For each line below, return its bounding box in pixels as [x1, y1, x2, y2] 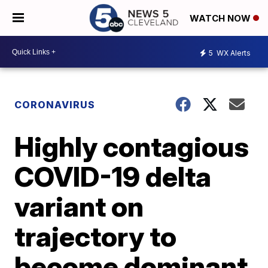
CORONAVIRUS [14, 99, 96, 111]
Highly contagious [14, 130, 249, 163]
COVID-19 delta [14, 160, 212, 193]
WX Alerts [215, 48, 251, 57]
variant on [14, 190, 144, 223]
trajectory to [14, 220, 177, 253]
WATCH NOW [190, 13, 253, 25]
